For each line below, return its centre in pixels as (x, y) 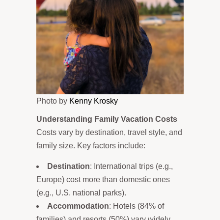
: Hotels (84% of (137, 206)
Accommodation (78, 206)
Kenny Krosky (94, 101)
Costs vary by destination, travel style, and (109, 132)
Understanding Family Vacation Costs (107, 119)
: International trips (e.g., (131, 166)
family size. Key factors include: (91, 145)
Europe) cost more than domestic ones (103, 179)
